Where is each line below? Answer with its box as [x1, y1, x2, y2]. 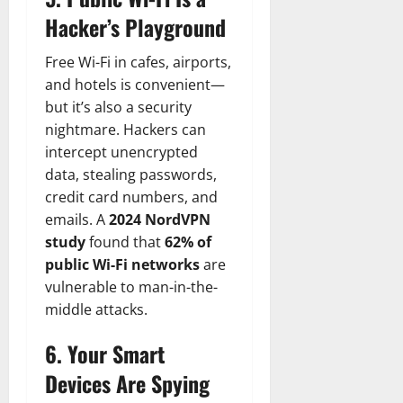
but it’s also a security [45, 96, 192, 117]
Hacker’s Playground [45, 10, 226, 43]
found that [85, 231, 165, 252]
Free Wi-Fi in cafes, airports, [45, 51, 231, 72]
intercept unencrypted [45, 141, 198, 162]
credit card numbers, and [45, 186, 218, 207]
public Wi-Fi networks [45, 254, 200, 274]
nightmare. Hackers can [45, 119, 206, 139]
